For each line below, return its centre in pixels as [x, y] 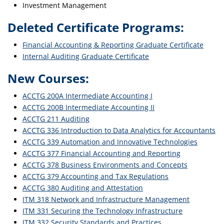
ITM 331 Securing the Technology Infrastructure [102, 211]
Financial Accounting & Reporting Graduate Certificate [113, 45]
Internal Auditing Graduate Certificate [86, 56]
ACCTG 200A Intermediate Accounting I [87, 96]
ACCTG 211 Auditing [56, 119]
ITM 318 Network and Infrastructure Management [106, 199]
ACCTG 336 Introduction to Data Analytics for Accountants [119, 130]
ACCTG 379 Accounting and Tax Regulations [95, 176]
